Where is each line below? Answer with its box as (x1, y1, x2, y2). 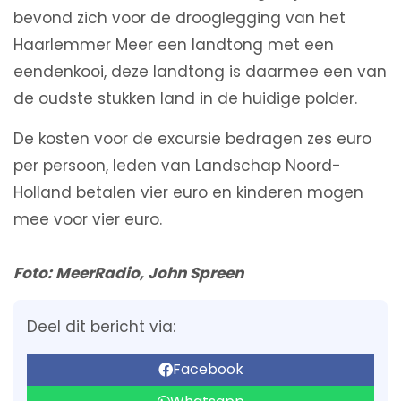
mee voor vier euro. (13, 208, 162, 230)
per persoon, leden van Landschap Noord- (13, 154, 341, 176)
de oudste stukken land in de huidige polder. (13, 87, 357, 109)
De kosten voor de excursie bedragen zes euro (13, 127, 371, 149)
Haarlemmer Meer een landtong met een (13, 33, 334, 55)
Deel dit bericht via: (27, 315, 175, 337)
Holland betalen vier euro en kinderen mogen (13, 181, 363, 203)
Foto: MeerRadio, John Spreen (13, 261, 243, 284)
